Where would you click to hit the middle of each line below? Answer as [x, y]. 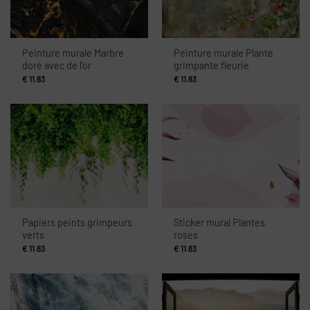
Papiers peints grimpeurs [77, 223]
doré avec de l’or [57, 66]
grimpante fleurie [212, 66]
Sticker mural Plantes [220, 223]
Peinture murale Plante [224, 53]
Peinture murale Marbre [73, 53]
